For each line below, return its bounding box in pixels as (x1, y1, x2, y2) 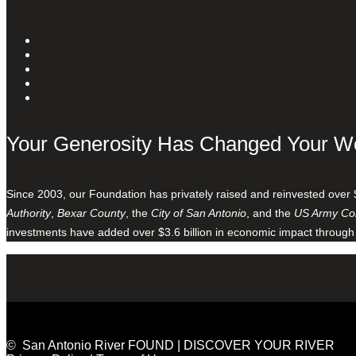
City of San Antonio (151, 206, 246, 219)
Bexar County (57, 206, 126, 219)
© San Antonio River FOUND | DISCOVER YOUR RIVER (6, 338, 335, 352)
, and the (246, 206, 294, 219)
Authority (6, 206, 51, 219)
